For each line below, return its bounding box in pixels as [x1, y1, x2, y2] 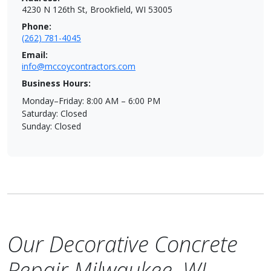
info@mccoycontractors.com [22, 60, 135, 72]
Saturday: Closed [22, 108, 87, 119]
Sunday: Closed [22, 120, 81, 132]
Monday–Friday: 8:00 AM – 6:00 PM [22, 95, 160, 106]
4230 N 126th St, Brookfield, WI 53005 [22, 4, 172, 15]
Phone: [22, 21, 51, 32]
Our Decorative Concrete [7, 229, 238, 259]
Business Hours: [22, 77, 91, 89]
